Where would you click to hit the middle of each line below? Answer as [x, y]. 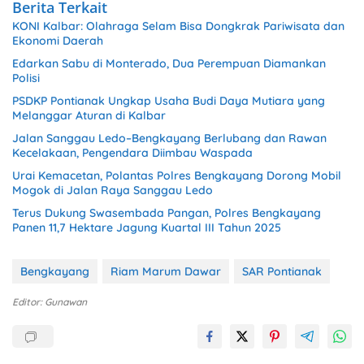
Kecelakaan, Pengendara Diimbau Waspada [132, 152]
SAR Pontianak [282, 271]
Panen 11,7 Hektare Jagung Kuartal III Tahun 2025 [147, 227]
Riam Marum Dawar [166, 271]
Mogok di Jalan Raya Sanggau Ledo [113, 190]
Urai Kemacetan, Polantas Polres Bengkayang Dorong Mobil [177, 175]
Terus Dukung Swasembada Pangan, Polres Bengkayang [167, 212]
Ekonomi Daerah [58, 40]
